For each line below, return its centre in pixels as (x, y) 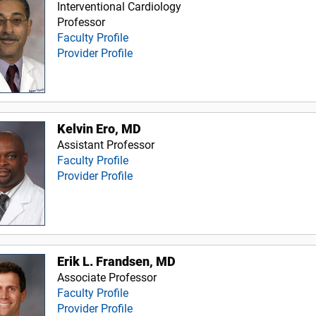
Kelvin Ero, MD (99, 129)
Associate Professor (107, 278)
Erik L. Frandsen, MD (117, 262)
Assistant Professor (106, 145)
